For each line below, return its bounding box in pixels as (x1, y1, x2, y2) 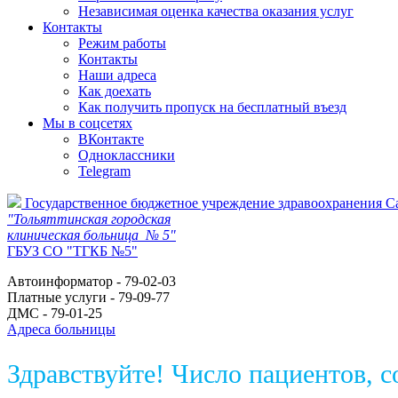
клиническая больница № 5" (7, 227, 176, 243)
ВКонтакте (78, 131, 144, 147)
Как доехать (78, 83, 151, 99)
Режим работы (78, 35, 166, 51)
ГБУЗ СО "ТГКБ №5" (7, 243, 138, 259)
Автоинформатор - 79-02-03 (7, 273, 176, 289)
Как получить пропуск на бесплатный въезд (78, 99, 346, 115)
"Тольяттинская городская (7, 211, 171, 227)
